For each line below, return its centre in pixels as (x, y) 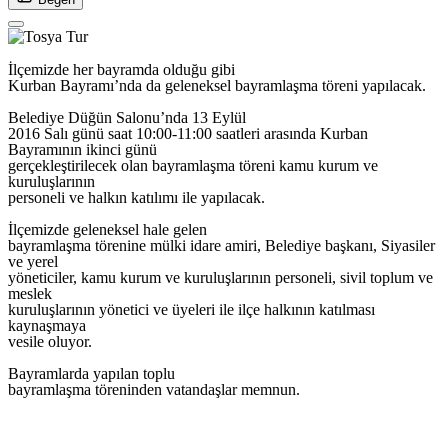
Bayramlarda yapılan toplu (91, 374)
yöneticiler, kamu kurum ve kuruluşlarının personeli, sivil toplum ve (220, 278)
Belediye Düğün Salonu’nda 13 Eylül (127, 118)
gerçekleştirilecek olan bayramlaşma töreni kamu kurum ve (193, 166)
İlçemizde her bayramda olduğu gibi (121, 70)
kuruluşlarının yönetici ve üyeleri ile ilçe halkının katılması (191, 310)
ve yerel (33, 262)
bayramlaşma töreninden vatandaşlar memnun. (160, 390)
